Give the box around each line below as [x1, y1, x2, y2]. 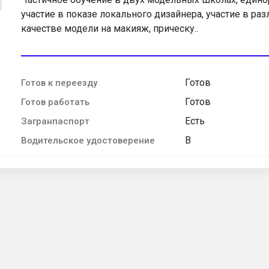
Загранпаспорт [21, 115, 89, 127]
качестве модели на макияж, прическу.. [21, 22, 198, 34]
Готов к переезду [21, 77, 97, 88]
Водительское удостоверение [21, 134, 155, 146]
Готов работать [21, 96, 89, 107]
